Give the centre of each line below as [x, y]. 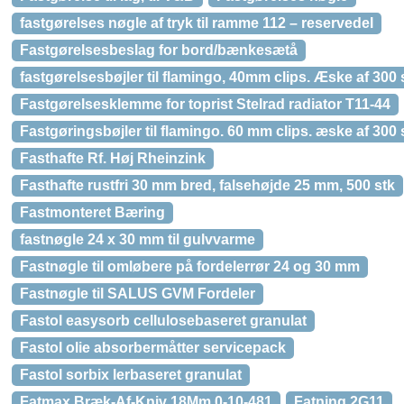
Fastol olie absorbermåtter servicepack [153, 348]
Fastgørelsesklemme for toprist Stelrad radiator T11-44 [205, 104]
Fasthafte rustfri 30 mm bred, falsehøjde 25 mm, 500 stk [207, 185]
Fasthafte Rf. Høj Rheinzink [113, 158]
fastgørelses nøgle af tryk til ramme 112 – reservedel [197, 23]
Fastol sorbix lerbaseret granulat [131, 375]
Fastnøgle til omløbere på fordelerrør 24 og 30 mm [190, 266]
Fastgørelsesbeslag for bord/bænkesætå [159, 50]
